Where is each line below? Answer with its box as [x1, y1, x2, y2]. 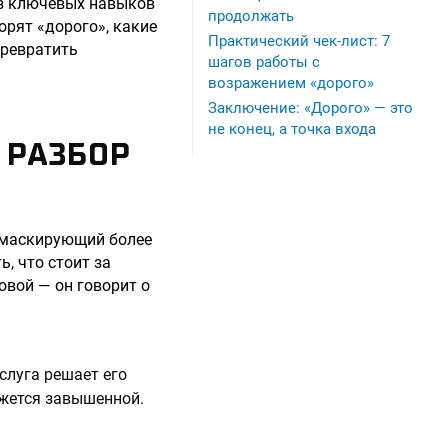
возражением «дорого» [208, 74, 374, 92]
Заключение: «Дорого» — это [208, 99, 413, 117]
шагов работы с [208, 53, 320, 71]
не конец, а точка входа [208, 120, 376, 138]
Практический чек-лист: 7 [208, 32, 390, 50]
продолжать [208, 7, 294, 25]
